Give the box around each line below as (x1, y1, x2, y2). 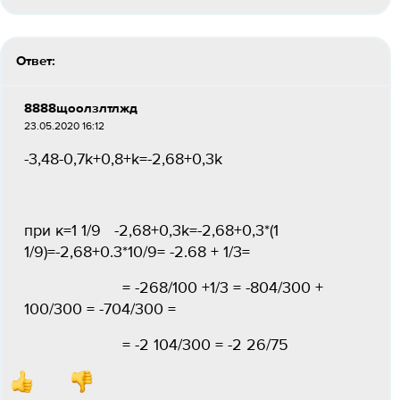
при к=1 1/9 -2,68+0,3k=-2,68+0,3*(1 (24, 223, 279, 239)
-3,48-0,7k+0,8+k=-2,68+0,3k (24, 152, 222, 168)
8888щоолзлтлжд (24, 102, 137, 115)
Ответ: (16, 54, 55, 68)
